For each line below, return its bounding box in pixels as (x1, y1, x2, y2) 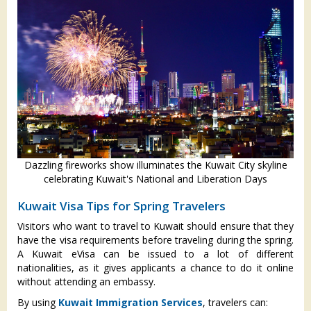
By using (17, 295, 58, 309)
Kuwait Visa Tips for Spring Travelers (17, 197, 226, 214)
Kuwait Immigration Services (58, 295, 203, 309)
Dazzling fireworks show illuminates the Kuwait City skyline (24, 158, 287, 171)
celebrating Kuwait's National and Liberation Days (44, 171, 267, 185)
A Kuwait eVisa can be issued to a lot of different (17, 246, 294, 260)
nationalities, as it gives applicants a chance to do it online (17, 260, 294, 274)
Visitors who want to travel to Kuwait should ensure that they (17, 219, 294, 233)
